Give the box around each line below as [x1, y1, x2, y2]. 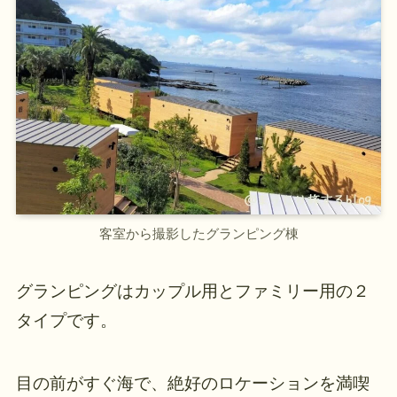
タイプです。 [15, 311, 117, 330]
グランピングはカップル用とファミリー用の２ [15, 282, 370, 300]
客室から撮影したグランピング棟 [98, 226, 299, 242]
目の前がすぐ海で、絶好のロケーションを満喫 [15, 373, 370, 393]
